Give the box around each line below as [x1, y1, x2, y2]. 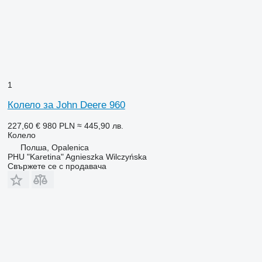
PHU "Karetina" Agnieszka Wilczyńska [7, 152, 147, 162]
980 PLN [42, 121, 75, 131]
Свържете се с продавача [7, 161, 106, 171]
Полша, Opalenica [20, 143, 89, 153]
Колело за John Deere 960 [7, 99, 125, 111]
